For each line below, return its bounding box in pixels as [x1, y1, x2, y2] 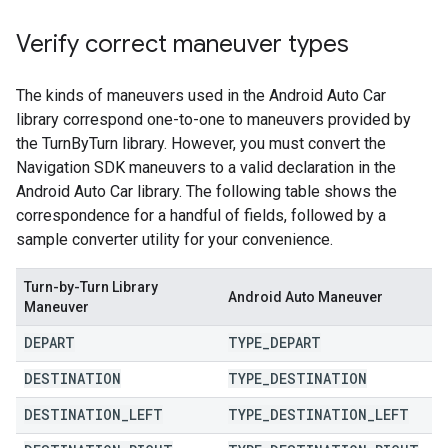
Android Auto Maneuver [228, 288, 383, 305]
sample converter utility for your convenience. [16, 229, 333, 249]
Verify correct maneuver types [16, 28, 349, 59]
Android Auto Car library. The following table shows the [16, 181, 397, 201]
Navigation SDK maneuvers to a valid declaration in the [16, 157, 396, 177]
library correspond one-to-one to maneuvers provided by [16, 109, 411, 129]
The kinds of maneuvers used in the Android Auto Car [16, 85, 386, 105]
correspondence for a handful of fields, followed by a [16, 205, 386, 225]
